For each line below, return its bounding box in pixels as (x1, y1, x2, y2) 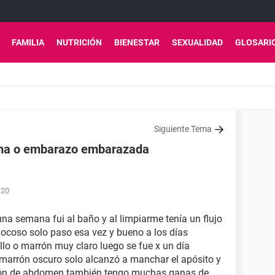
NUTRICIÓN (56, 37, 102, 47)
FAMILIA (12, 37, 44, 47)
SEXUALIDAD (172, 37, 223, 47)
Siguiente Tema (154, 124, 212, 134)
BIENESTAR (114, 37, 160, 47)
